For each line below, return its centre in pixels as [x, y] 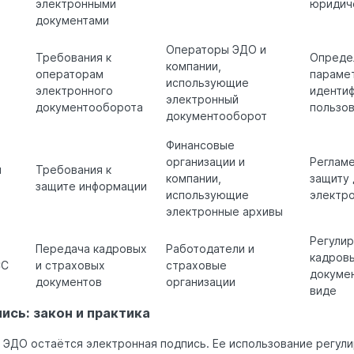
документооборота [89, 107]
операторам [70, 74]
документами [72, 21]
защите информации [91, 186]
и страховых [70, 265]
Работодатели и [210, 249]
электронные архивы [224, 212]
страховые [196, 265]
